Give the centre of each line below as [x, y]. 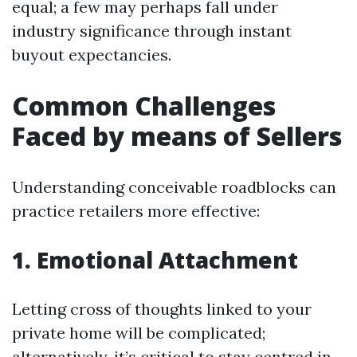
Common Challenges [144, 106]
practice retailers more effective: [136, 211]
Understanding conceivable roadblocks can [174, 187]
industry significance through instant [152, 31]
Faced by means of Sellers [177, 136]
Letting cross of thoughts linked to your [162, 309]
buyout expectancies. [92, 55]
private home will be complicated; [139, 333]
